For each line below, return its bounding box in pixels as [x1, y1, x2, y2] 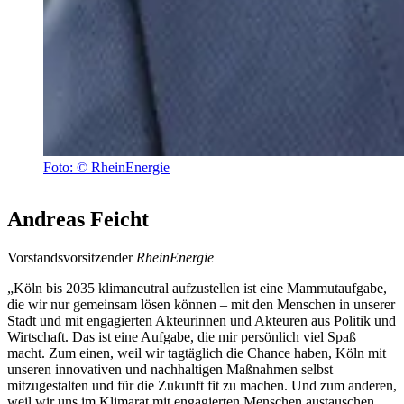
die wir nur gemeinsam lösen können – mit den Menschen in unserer [7, 297, 395, 313]
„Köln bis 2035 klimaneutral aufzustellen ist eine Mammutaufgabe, [7, 280, 387, 297]
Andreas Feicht [7, 207, 149, 232]
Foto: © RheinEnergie [43, 159, 170, 175]
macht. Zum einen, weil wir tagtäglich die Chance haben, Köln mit [7, 345, 386, 362]
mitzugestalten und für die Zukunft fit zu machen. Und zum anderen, [7, 378, 397, 394]
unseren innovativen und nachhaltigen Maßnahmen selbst [7, 362, 333, 378]
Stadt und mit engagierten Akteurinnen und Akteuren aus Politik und [7, 313, 396, 329]
